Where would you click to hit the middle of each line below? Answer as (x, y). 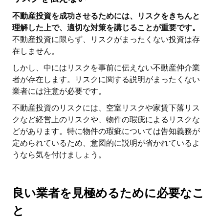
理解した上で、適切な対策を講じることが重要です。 (106, 27)
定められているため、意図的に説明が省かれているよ (106, 143)
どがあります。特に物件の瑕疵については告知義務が (106, 131)
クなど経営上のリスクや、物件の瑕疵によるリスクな (106, 119)
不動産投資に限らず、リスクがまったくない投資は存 (106, 39)
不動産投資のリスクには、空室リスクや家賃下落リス (106, 108)
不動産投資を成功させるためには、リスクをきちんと (106, 16)
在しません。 (36, 51)
